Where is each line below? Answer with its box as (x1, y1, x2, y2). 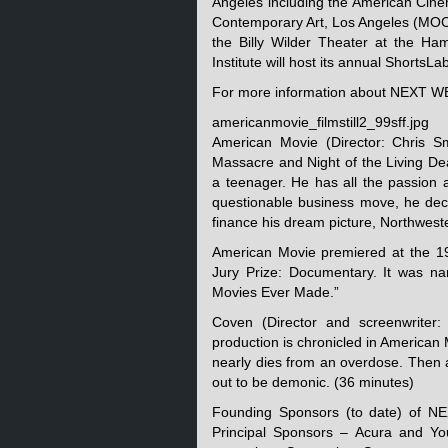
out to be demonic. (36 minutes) (212, 374, 414, 390)
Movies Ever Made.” (212, 284, 339, 300)
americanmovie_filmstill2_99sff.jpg (212, 114, 429, 130)
